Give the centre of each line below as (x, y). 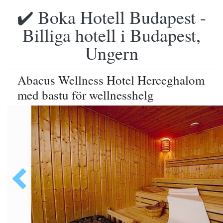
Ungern (111, 53)
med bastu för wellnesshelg (86, 95)
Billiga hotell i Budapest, (111, 35)
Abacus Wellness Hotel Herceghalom (111, 80)
